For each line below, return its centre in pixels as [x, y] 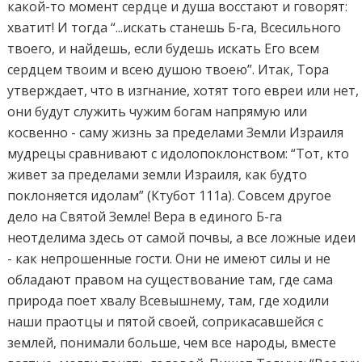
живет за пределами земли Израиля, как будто [158, 174]
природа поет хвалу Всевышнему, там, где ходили [168, 300]
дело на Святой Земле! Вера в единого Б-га [145, 216]
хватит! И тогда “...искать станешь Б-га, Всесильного [175, 27]
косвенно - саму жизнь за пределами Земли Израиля [176, 132]
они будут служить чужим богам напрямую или [158, 111]
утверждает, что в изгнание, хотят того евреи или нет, [183, 90]
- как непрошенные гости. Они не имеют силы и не [169, 258]
